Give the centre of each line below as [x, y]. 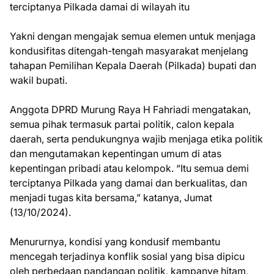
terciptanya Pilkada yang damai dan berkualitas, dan [128, 183]
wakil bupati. [39, 80]
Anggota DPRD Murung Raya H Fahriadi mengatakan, [130, 109]
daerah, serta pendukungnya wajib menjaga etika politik [136, 139]
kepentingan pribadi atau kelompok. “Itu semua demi [129, 168]
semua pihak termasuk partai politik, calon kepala [122, 124]
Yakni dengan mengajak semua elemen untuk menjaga [133, 36]
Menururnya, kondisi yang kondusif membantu [115, 241]
